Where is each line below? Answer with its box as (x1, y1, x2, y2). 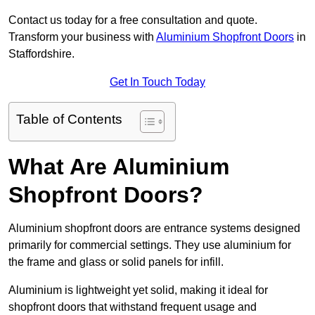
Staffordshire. (8, 48, 75, 60)
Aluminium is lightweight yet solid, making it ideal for (8, 284, 268, 297)
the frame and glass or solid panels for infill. (8, 256, 226, 269)
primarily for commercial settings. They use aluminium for (8, 239, 291, 252)
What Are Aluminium (8, 154, 229, 180)
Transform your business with (8, 31, 156, 44)
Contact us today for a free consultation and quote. (8, 14, 257, 27)
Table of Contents (16, 112, 122, 127)
